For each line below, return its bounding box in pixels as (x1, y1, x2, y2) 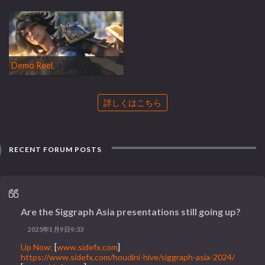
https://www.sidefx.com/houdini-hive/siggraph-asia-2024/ (21, 252, 235, 263)
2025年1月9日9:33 (27, 225, 84, 233)
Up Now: (21, 242, 53, 253)
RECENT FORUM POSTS (7, 144, 102, 154)
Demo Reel (11, 60, 53, 71)
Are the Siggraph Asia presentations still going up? (21, 205, 241, 217)
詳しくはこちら (104, 97, 161, 108)
